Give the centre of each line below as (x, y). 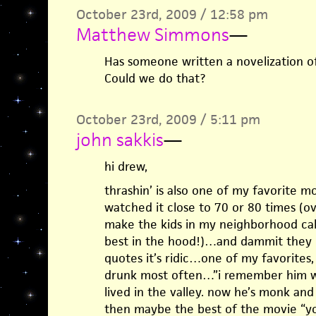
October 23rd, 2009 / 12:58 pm (172, 14)
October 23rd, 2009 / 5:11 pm (168, 120)
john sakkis (120, 140)
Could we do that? (154, 78)
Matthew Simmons (152, 35)
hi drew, (126, 166)
